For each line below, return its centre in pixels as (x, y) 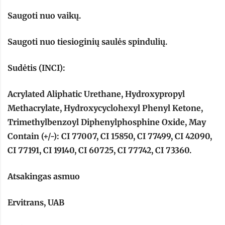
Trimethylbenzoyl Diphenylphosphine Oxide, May (107, 122)
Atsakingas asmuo (44, 177)
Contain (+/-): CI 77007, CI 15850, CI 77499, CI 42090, (110, 136)
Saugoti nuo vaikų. (44, 16)
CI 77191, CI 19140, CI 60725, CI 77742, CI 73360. (99, 150)
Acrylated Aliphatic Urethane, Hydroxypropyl (96, 94)
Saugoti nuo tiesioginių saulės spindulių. (87, 42)
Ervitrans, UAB (36, 203)
